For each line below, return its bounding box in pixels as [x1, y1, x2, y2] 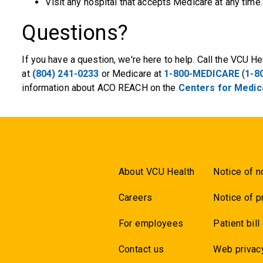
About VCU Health [118, 166, 195, 177]
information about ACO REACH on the [22, 82, 178, 93]
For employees [118, 218, 184, 229]
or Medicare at [99, 68, 164, 79]
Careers [118, 192, 153, 203]
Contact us [118, 244, 164, 255]
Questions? [22, 21, 129, 45]
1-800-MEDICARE [164, 68, 240, 79]
